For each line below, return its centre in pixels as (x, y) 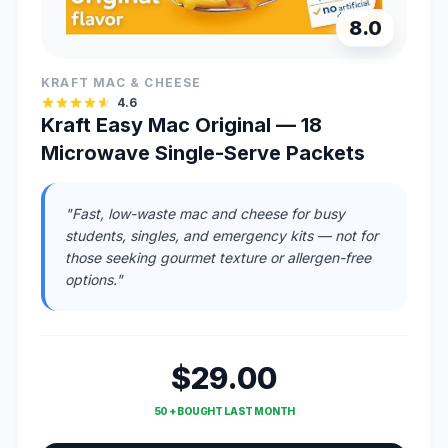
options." (94, 279)
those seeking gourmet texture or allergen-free (218, 257)
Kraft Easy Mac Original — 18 (181, 124)
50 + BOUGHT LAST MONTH (224, 410)
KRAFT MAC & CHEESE (121, 82)
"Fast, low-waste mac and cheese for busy (205, 213)
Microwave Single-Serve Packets (203, 152)
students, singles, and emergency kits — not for (221, 235)
